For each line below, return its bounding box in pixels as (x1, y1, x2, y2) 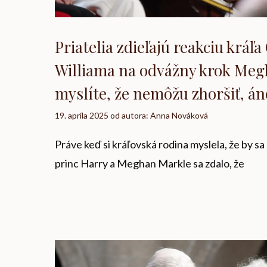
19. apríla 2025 (55, 110, 108, 121)
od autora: (110, 110, 150, 121)
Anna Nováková (150, 110, 208, 121)
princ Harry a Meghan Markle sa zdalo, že (55, 156, 244, 170)
